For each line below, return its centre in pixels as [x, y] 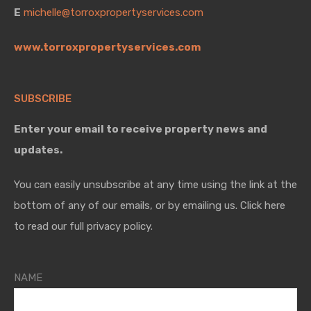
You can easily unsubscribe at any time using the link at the [155, 185]
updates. [38, 150]
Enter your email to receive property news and [141, 129]
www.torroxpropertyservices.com [107, 47]
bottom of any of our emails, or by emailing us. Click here [150, 205]
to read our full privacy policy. [83, 226]
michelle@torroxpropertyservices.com [114, 12]
